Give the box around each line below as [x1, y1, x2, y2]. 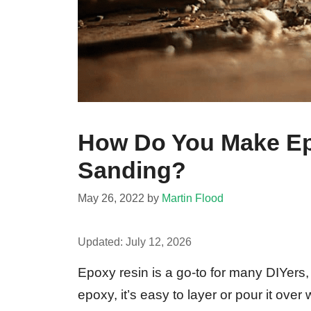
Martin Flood [162, 191, 224, 204]
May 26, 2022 [78, 191, 144, 204]
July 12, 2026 [126, 235, 192, 248]
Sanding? [78, 156, 186, 183]
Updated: [78, 235, 126, 248]
